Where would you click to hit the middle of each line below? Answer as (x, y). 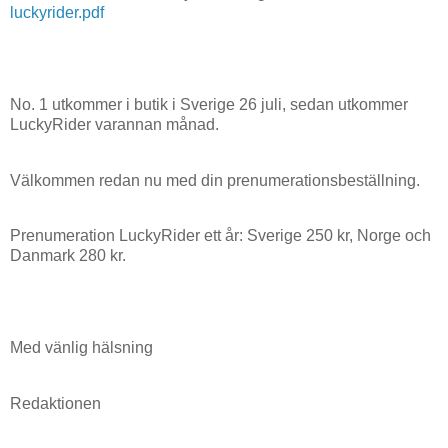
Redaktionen (55, 403)
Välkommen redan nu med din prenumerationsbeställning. (215, 180)
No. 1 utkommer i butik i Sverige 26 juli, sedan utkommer (209, 104)
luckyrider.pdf (57, 13)
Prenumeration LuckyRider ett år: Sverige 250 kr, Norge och (220, 236)
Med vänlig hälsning (81, 347)
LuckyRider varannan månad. (114, 124)
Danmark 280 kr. (68, 256)
